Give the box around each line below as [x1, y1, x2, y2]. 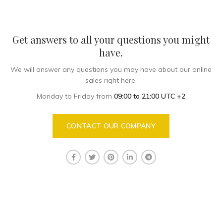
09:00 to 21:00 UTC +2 [114, 92, 185, 101]
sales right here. [85, 76, 137, 85]
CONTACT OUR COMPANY [66, 121, 156, 131]
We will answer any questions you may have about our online [10, 65, 212, 74]
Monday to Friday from [37, 92, 114, 101]
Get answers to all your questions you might [12, 33, 210, 47]
